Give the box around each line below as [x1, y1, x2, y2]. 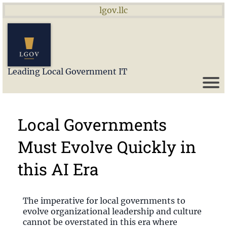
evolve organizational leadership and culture [23, 206, 202, 216]
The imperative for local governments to [23, 196, 185, 206]
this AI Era [18, 158, 99, 180]
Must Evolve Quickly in [18, 136, 196, 158]
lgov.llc [99, 5, 128, 15]
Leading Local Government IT [8, 66, 127, 77]
